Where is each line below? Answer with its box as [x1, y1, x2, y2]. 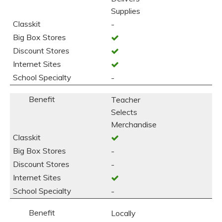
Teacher [111, 95, 140, 105]
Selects [111, 107, 137, 117]
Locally [111, 208, 136, 218]
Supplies [111, 6, 140, 16]
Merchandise [111, 119, 157, 129]
